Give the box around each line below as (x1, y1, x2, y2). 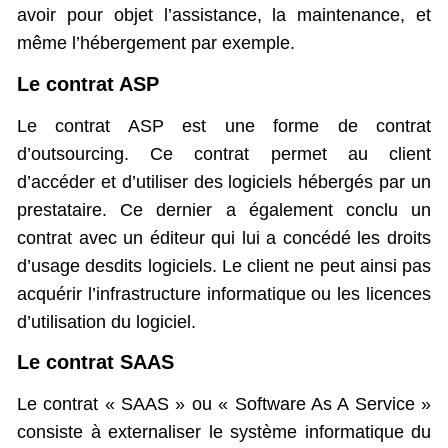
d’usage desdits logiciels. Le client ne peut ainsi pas (17, 255, 431, 276)
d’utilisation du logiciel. (17, 311, 196, 332)
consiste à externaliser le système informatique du (17, 422, 431, 443)
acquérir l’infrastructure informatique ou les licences (17, 283, 431, 304)
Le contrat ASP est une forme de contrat (17, 115, 431, 136)
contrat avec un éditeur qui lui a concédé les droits (17, 227, 431, 248)
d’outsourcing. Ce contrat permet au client (17, 143, 431, 164)
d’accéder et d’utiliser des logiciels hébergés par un (17, 171, 431, 192)
